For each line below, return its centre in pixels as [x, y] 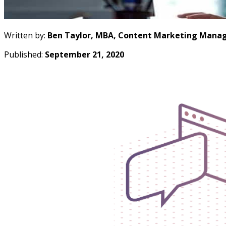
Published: [24, 54]
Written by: [26, 35]
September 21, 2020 [84, 54]
